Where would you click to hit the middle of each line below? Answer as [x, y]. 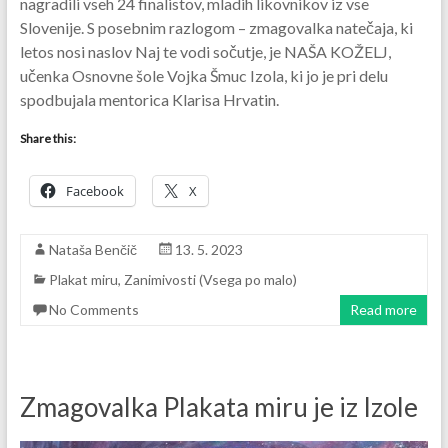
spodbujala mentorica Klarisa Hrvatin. [149, 100]
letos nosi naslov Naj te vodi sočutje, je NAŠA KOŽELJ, [205, 52]
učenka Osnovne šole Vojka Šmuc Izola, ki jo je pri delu [203, 76]
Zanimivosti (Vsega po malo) [210, 280]
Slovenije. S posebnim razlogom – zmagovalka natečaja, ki [216, 28]
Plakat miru [83, 280]
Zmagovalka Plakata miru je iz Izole [218, 407]
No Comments [93, 310]
